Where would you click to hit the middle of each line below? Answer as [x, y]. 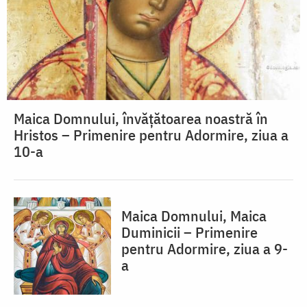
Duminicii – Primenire [189, 232]
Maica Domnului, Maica [194, 216]
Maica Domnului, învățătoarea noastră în [141, 119]
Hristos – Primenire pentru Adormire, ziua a [151, 135]
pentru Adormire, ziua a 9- [205, 249]
